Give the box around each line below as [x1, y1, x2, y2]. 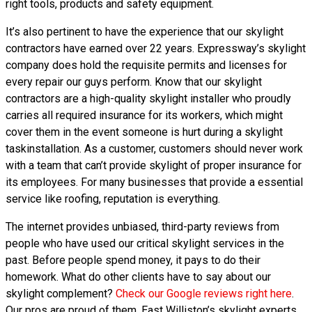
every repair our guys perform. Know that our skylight [6, 75, 262, 88]
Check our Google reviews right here [116, 287, 292, 300]
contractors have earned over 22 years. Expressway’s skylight [6, 42, 306, 55]
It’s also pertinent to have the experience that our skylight [6, 25, 283, 38]
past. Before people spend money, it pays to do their [6, 253, 260, 267]
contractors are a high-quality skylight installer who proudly [6, 92, 291, 105]
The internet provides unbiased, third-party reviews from [6, 220, 279, 233]
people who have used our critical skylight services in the [6, 237, 284, 250]
